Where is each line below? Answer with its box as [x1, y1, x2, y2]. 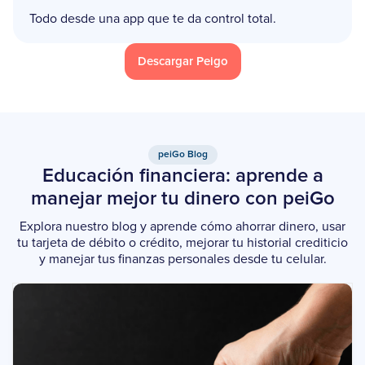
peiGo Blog [157, 149, 208, 160]
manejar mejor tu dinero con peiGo [30, 188, 335, 209]
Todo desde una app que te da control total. [29, 11, 276, 25]
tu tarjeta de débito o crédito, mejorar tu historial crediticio [17, 235, 348, 249]
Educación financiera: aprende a [42, 165, 323, 186]
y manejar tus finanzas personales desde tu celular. [38, 252, 327, 266]
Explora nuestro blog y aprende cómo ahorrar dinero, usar [20, 219, 345, 233]
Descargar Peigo [137, 55, 228, 68]
